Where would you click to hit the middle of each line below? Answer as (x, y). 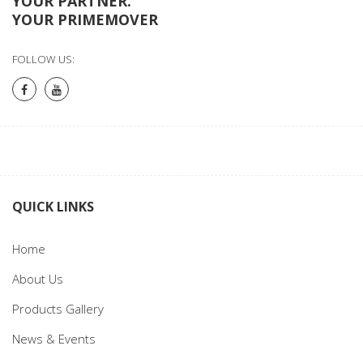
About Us (38, 278)
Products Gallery (58, 308)
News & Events (54, 338)
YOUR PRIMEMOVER (85, 19)
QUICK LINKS (53, 206)
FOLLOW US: (43, 59)
